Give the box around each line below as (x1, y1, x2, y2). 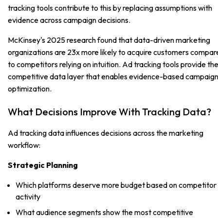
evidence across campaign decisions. (8, 15, 130, 25)
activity (16, 191, 40, 201)
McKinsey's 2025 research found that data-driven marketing (8, 35, 210, 45)
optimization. (8, 83, 52, 93)
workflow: (8, 140, 40, 150)
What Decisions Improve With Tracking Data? (8, 105, 211, 118)
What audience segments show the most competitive (16, 207, 193, 217)
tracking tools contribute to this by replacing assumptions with (8, 2, 212, 13)
